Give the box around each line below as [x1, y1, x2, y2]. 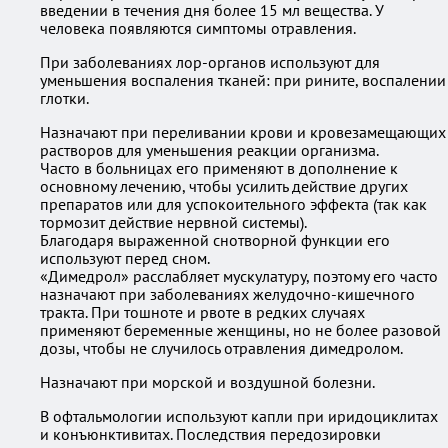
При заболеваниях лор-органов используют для [40, 52, 380, 72]
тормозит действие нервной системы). [40, 212, 307, 232]
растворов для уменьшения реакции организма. [40, 140, 379, 160]
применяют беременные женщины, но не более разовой [40, 320, 441, 340]
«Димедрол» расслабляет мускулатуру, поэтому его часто [40, 266, 438, 286]
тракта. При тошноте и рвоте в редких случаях [40, 302, 365, 322]
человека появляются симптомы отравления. [40, 18, 356, 38]
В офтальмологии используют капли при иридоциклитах [40, 406, 438, 426]
